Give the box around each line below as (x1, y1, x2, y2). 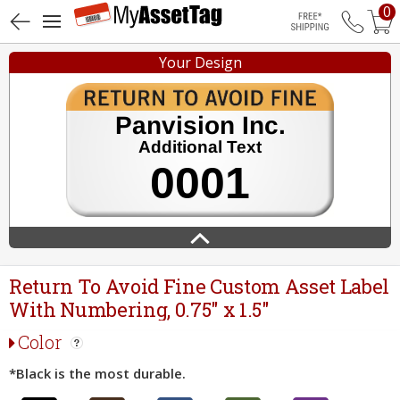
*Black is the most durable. (9, 364, 186, 382)
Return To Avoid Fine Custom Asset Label (9, 273, 390, 299)
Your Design (158, 53, 242, 72)
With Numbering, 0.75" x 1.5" (9, 296, 270, 322)
